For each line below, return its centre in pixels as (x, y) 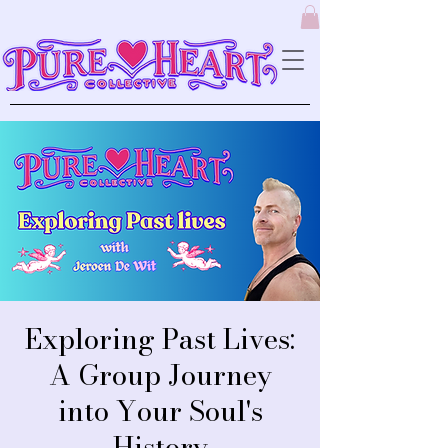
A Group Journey (160, 374)
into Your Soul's (160, 410)
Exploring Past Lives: (160, 338)
